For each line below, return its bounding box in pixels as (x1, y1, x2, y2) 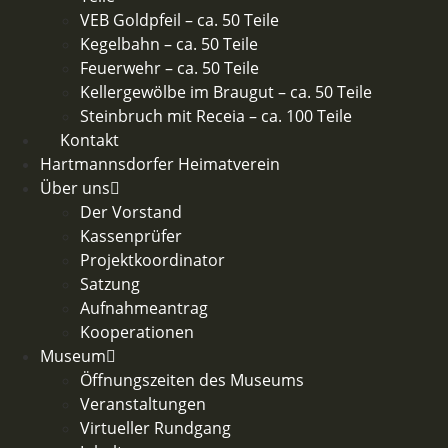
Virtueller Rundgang (80, 417, 231, 439)
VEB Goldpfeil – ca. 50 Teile (80, 9, 279, 31)
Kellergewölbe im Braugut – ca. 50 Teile (80, 81, 372, 103)
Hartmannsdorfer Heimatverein (40, 153, 280, 175)
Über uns (40, 177, 110, 199)
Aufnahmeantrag (80, 297, 208, 319)
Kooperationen (80, 321, 194, 343)
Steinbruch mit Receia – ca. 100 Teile (80, 105, 352, 127)
